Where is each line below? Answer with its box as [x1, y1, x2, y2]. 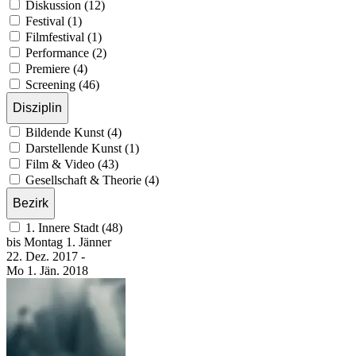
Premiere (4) [25, 61, 87, 75]
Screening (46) [25, 77, 99, 91]
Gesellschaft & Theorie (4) [25, 172, 159, 187]
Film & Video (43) [25, 157, 118, 171]
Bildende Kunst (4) [25, 125, 122, 139]
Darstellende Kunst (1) [25, 141, 139, 155]
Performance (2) [25, 45, 106, 60]
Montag [24, 234, 66, 249]
